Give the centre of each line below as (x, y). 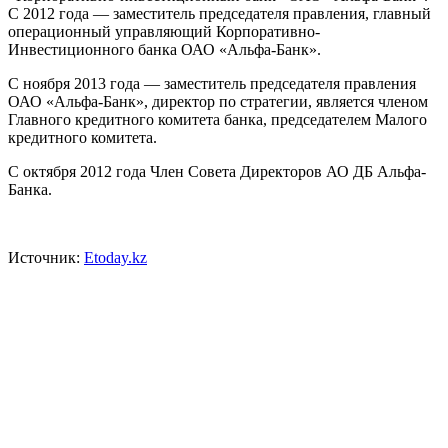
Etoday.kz (115, 258)
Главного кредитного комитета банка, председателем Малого (217, 120)
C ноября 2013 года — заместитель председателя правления (212, 84)
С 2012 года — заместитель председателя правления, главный (219, 14)
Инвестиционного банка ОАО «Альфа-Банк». (164, 50)
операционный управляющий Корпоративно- (164, 32)
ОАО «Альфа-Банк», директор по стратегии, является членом (218, 102)
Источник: (46, 258)
